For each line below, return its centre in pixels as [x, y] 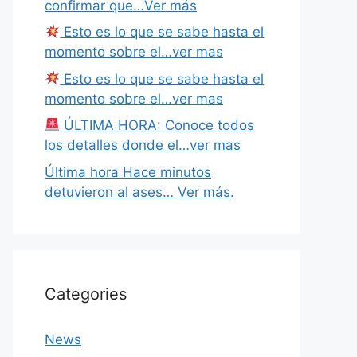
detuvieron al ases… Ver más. [139, 192]
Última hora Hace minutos [128, 172]
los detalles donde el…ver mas [143, 145]
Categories [86, 294]
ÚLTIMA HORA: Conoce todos [157, 125]
